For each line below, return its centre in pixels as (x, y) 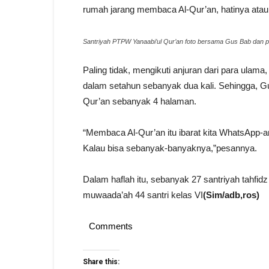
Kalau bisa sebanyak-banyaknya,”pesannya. (170, 148)
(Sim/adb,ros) (231, 195)
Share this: (101, 262)
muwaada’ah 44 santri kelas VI (143, 195)
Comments (111, 226)
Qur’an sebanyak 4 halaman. (140, 101)
